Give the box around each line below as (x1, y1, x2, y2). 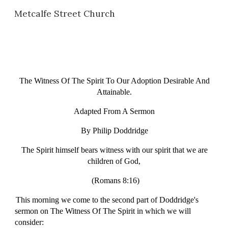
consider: (15, 218, 44, 226)
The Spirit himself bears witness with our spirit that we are (21, 146, 208, 154)
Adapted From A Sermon (74, 107, 155, 116)
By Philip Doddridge (80, 126, 148, 135)
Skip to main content (8, 14, 80, 23)
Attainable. (96, 88, 132, 96)
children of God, (88, 157, 140, 165)
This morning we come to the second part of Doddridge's (15, 195, 198, 204)
